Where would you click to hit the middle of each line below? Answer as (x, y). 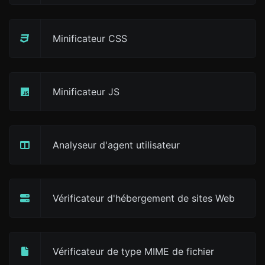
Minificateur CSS (90, 38)
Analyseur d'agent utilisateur (116, 145)
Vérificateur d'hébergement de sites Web (144, 198)
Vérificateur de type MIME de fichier (133, 251)
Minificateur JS (86, 92)
